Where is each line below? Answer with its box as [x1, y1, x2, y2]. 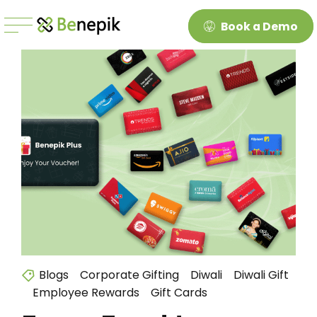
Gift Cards [151, 284, 207, 301]
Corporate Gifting [80, 267, 179, 283]
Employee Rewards [33, 284, 139, 301]
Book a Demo [221, 18, 299, 35]
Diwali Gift [234, 267, 289, 283]
